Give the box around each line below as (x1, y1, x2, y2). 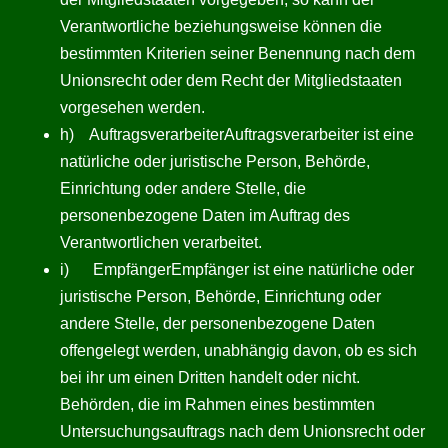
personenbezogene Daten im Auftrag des (60, 207, 350, 224)
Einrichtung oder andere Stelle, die (60, 180, 306, 197)
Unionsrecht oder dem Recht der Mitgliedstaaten (60, 72, 402, 89)
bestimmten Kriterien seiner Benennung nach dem (60, 45, 415, 62)
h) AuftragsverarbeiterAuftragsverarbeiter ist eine (60, 126, 414, 143)
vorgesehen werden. (60, 99, 205, 116)
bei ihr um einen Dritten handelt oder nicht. (60, 369, 360, 386)
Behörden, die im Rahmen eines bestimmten (60, 396, 375, 413)
